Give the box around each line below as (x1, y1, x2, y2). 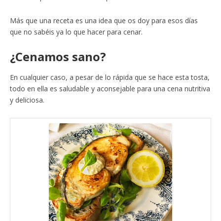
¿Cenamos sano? (10, 48, 106, 65)
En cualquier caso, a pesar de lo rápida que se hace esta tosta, (10, 73, 210, 82)
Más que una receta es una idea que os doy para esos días (10, 16, 198, 26)
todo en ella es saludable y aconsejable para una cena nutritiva (10, 84, 210, 94)
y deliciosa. (10, 95, 44, 105)
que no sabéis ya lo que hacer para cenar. (10, 27, 143, 37)
